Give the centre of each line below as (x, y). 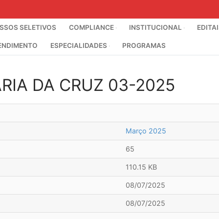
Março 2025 (146, 131)
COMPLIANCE (91, 27)
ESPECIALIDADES (79, 45)
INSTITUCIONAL (155, 27)
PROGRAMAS (144, 45)
